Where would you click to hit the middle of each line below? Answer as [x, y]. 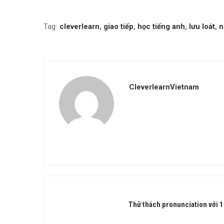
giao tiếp [118, 26]
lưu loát [202, 26]
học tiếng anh [161, 26]
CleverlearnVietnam [164, 87]
